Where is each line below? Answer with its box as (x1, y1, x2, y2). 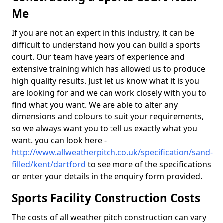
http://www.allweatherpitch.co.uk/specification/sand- (12, 147, 213, 158)
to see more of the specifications (86, 159, 211, 170)
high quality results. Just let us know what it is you (12, 75, 199, 86)
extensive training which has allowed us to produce (12, 63, 205, 74)
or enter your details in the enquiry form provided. (12, 171, 202, 182)
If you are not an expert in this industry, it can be (12, 27, 194, 38)
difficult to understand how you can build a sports (12, 39, 200, 50)
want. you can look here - (12, 135, 107, 146)
